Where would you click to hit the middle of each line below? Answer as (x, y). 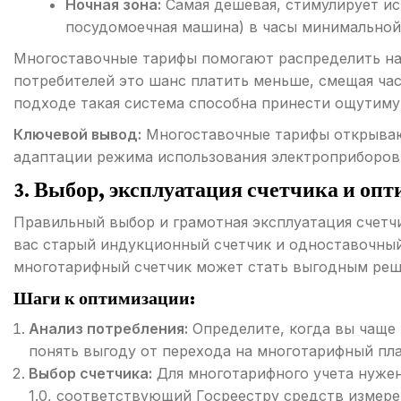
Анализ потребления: (108, 329)
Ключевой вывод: (77, 135)
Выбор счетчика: (90, 374)
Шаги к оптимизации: (104, 299)
